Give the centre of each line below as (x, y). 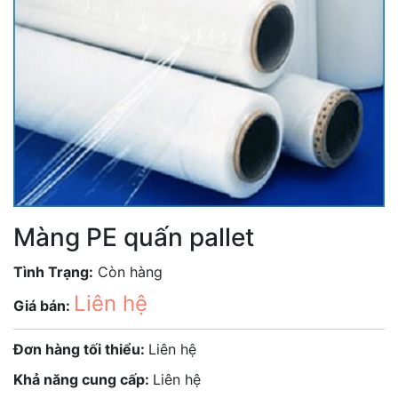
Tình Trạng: (53, 272)
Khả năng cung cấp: (83, 379)
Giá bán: (44, 306)
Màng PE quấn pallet (134, 237)
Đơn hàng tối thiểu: (81, 349)
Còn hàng (128, 272)
